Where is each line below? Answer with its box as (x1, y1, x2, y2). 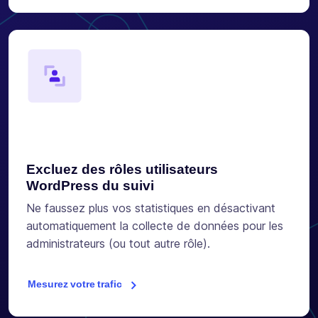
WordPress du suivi (26, 177, 154, 194)
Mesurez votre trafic (28, 278, 122, 290)
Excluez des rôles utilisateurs (26, 161, 218, 178)
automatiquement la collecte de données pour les (26, 219, 283, 234)
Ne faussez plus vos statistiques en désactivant (26, 201, 275, 216)
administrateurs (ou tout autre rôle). (26, 236, 210, 251)
